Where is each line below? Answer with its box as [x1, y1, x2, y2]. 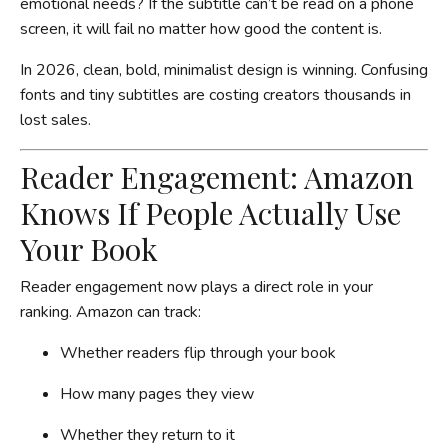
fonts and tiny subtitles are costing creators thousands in [20, 83, 411, 106]
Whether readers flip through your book [60, 341, 336, 364]
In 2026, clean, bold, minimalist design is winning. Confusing [20, 58, 428, 81]
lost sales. [20, 108, 91, 131]
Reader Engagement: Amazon [20, 156, 414, 197]
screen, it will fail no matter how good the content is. [20, 17, 382, 40]
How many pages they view [60, 382, 254, 405]
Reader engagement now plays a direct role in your [20, 275, 373, 298]
